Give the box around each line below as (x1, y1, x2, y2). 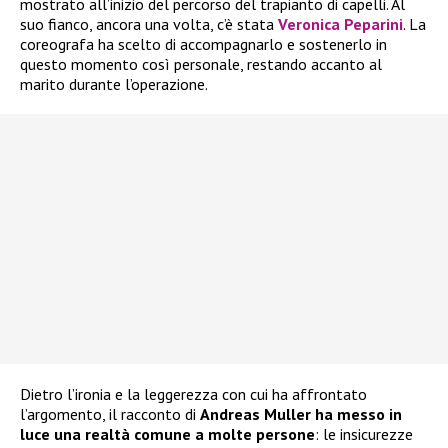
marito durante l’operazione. (20, 74, 208, 95)
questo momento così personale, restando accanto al (20, 54, 382, 75)
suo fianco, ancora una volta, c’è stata (20, 14, 278, 35)
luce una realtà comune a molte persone (20, 424, 315, 445)
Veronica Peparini (278, 14, 403, 35)
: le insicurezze (315, 424, 413, 445)
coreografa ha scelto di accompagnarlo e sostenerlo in (20, 34, 387, 55)
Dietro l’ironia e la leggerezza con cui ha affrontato (20, 384, 367, 405)
